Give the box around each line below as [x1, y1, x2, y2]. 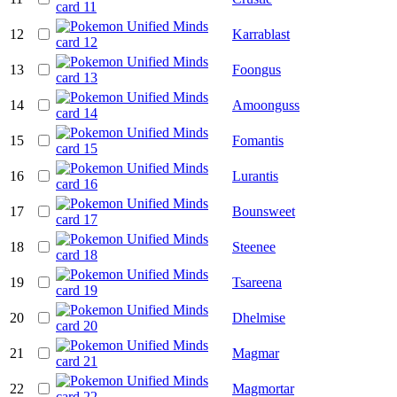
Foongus [232, 61, 281, 77]
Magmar [232, 345, 279, 361]
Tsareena [232, 274, 282, 290]
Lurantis [232, 167, 278, 183]
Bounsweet [232, 203, 295, 219]
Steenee [232, 238, 276, 254]
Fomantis [232, 132, 284, 148]
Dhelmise [232, 309, 285, 325]
